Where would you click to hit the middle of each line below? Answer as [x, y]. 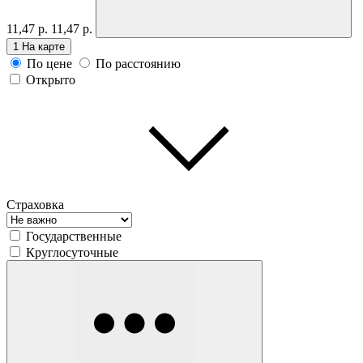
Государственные [74, 236]
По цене [49, 63]
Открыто [51, 79]
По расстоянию [138, 63]
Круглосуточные [72, 252]
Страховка [35, 204]
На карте [43, 46]
